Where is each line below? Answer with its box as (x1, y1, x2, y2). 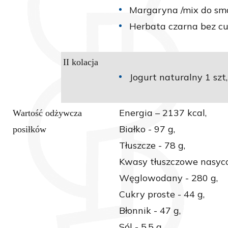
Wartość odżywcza (13, 108, 82, 119)
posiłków (13, 124, 46, 135)
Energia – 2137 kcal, (119, 107, 207, 119)
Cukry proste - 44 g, (119, 188, 205, 201)
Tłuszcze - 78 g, (119, 139, 185, 152)
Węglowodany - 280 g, (119, 172, 218, 184)
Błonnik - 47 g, (119, 205, 181, 217)
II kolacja (63, 57, 98, 68)
